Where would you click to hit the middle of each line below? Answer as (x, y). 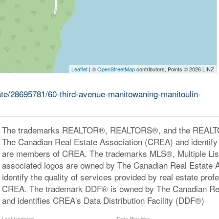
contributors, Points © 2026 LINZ (175, 69)
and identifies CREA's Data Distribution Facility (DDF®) (103, 200)
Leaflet (80, 69)
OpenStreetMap (116, 69)
